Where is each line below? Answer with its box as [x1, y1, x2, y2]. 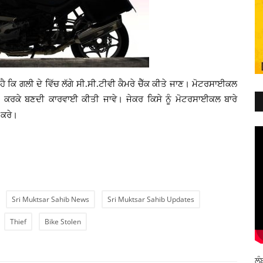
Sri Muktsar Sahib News [12, 194, 89, 204]
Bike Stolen [45, 216, 81, 227]
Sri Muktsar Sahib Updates [107, 194, 194, 204]
